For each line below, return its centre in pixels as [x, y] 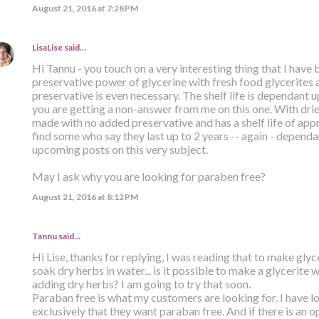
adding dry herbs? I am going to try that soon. [141, 283]
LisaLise [47, 47]
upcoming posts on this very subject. [120, 149]
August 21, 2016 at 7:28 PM [85, 8]
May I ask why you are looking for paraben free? [148, 176]
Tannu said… [56, 236]
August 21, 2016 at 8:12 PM [85, 197]
